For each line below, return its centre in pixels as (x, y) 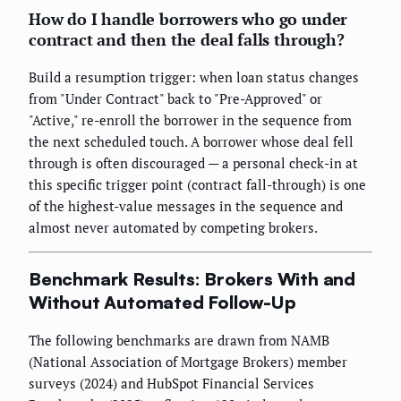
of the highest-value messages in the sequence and (186, 205)
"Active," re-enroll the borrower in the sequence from (190, 119)
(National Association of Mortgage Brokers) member (188, 361)
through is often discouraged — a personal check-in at (193, 162)
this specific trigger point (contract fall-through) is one (197, 184)
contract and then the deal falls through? (187, 39)
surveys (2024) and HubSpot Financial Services (171, 383)
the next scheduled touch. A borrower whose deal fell (191, 141)
